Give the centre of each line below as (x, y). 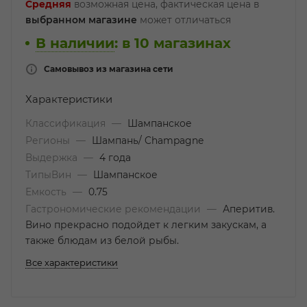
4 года (115, 158)
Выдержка (53, 158)
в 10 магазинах (176, 43)
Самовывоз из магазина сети (109, 69)
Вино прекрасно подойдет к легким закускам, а (146, 225)
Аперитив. (249, 209)
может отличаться (184, 20)
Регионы (49, 140)
